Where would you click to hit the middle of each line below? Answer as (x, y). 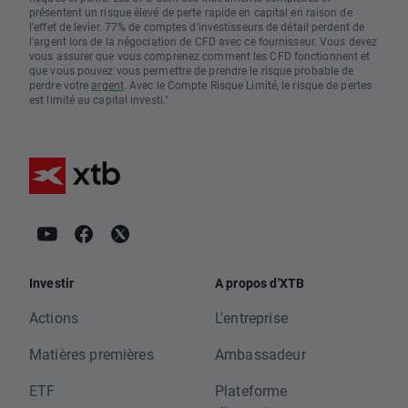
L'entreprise (251, 317)
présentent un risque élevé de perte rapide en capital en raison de (191, 11)
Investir (52, 282)
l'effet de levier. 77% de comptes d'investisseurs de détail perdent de (197, 26)
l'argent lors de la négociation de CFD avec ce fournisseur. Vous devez (204, 41)
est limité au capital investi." (99, 99)
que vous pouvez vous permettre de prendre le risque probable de (192, 70)
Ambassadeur (260, 353)
